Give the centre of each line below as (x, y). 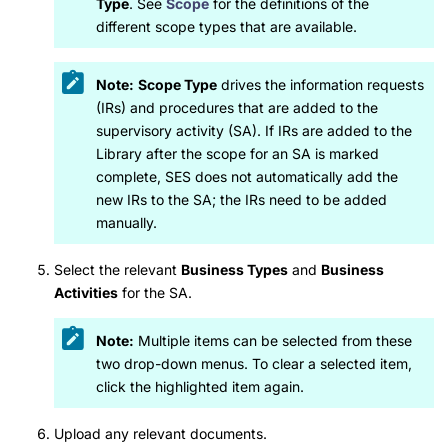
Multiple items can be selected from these (273, 340)
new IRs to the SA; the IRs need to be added (241, 199)
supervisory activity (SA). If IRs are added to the (254, 130)
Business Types (234, 270)
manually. (126, 222)
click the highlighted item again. (200, 386)
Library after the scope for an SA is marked (237, 153)
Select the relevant (117, 270)
